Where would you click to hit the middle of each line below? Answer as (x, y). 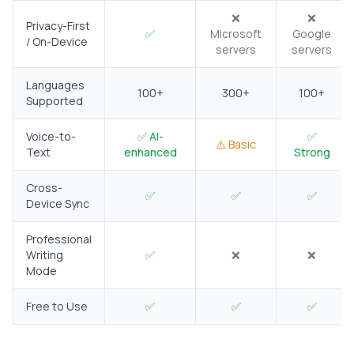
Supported (55, 101)
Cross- (44, 188)
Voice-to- (51, 137)
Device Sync (58, 204)
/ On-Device (57, 42)
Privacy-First (58, 26)
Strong (312, 153)
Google (312, 34)
